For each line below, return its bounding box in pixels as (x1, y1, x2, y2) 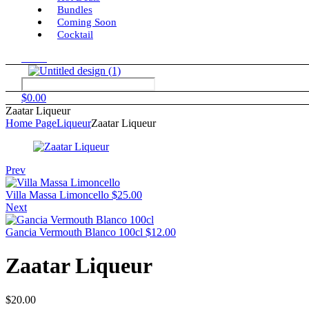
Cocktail (57, 29, 93, 40)
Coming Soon (57, 17, 117, 28)
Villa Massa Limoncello (6, 189, 109, 201)
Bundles (57, 4, 92, 15)
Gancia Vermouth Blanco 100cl (6, 226, 143, 238)
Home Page (6, 117, 57, 129)
